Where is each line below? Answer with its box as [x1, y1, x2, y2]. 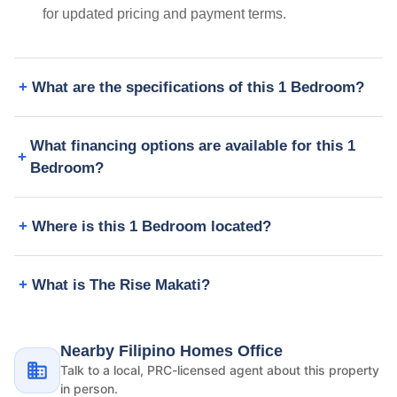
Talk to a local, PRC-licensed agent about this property [60, 362, 379, 378]
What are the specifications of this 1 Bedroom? [32, 79, 364, 97]
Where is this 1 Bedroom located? [32, 218, 271, 236]
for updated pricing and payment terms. [43, 6, 286, 22]
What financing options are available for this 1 [29, 137, 355, 155]
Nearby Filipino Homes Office [60, 342, 283, 361]
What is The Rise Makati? [32, 276, 210, 294]
